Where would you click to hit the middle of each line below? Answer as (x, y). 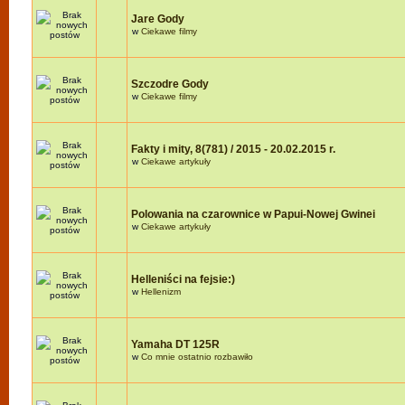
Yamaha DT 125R (175, 344)
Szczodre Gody (170, 84)
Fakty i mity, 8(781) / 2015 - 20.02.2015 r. (233, 149)
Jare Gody (158, 19)
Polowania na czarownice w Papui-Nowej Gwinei (253, 214)
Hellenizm (161, 292)
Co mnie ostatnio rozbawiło (197, 357)
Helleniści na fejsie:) (183, 279)
